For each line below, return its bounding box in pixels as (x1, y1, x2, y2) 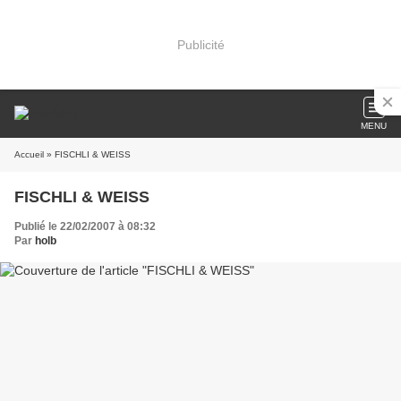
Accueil (14, 149, 44, 159)
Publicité (176, 37, 225, 52)
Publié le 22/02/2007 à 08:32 (14, 220, 156, 233)
